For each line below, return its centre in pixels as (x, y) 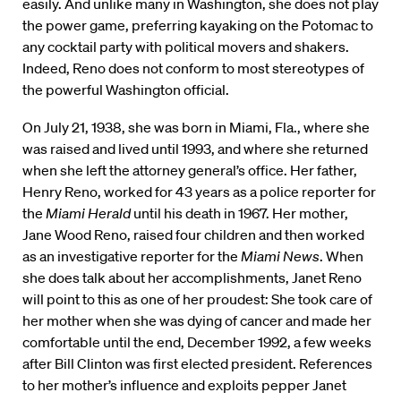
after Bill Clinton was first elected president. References (197, 364)
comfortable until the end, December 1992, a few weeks (197, 342)
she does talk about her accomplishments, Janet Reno (192, 278)
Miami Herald (88, 213)
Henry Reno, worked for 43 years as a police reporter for (199, 192)
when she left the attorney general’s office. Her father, (190, 171)
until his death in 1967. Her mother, (239, 213)
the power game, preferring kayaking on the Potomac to (198, 26)
